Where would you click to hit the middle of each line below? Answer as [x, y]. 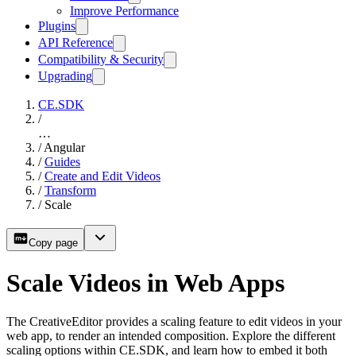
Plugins [57, 26]
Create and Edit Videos [103, 176]
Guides [62, 162]
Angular [64, 148]
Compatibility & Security [101, 60]
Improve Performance [124, 11]
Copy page [53, 243]
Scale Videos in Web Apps [145, 282]
